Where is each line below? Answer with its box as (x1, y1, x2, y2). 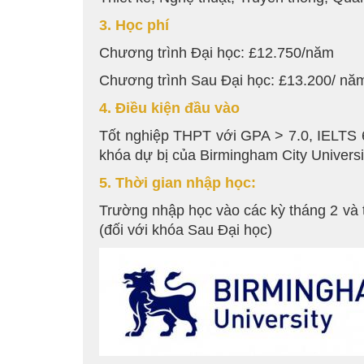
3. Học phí (99, 17, 169, 34)
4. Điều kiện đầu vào (99, 100, 240, 117)
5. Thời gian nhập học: (99, 175, 256, 192)
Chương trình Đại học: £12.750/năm (99, 45, 334, 62)
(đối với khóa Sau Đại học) (99, 222, 272, 239)
